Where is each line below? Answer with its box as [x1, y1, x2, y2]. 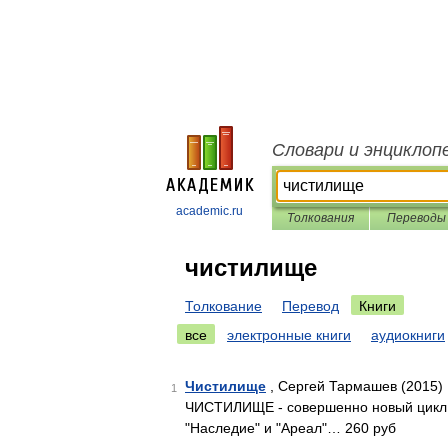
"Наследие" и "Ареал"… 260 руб [185, 420, 396, 436]
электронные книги [227, 327, 351, 343]
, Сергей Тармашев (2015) [266, 378, 443, 394]
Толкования [287, 211, 354, 225]
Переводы [386, 211, 446, 225]
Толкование [185, 298, 262, 314]
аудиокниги [371, 327, 445, 343]
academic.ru [176, 204, 243, 218]
